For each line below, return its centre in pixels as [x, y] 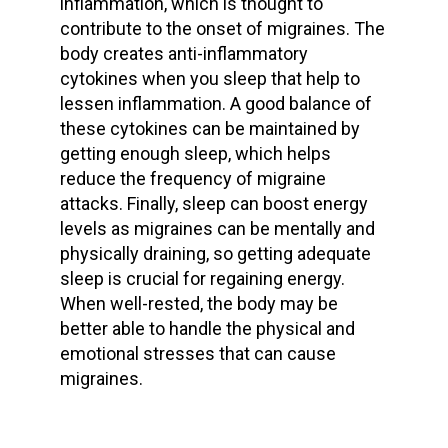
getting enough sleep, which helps [195, 153]
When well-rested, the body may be [198, 303]
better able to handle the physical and [207, 328]
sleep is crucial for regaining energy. [202, 278]
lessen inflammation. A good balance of [215, 103]
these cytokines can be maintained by [209, 128]
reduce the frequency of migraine [192, 178]
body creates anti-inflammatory [183, 53]
